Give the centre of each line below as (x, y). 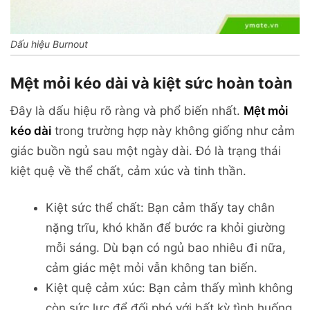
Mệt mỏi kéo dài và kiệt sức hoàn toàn (152, 83)
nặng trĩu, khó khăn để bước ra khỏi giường (165, 228)
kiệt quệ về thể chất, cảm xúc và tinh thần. (128, 171)
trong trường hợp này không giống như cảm (173, 131)
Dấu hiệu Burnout (49, 44)
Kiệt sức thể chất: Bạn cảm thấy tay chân (160, 208)
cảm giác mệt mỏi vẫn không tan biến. (152, 268)
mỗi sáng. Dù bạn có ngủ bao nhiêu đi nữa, (166, 248)
